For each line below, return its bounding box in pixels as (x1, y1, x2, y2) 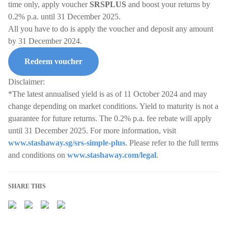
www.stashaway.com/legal (67, 151, 156, 159)
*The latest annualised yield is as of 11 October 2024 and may (8, 90, 207, 98)
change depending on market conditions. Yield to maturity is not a (8, 102, 218, 110)
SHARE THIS (8, 183, 46, 190)
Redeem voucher (24, 57, 82, 66)
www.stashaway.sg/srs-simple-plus (8, 138, 125, 147)
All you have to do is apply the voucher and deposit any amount (8, 24, 213, 33)
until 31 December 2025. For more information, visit (8, 126, 176, 135)
